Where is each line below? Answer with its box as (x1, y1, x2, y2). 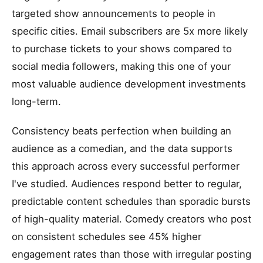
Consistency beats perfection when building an (12, 125, 231, 137)
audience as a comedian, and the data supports (12, 143, 232, 154)
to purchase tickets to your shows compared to (12, 43, 232, 55)
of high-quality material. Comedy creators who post (12, 213, 251, 225)
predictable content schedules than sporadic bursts (12, 195, 251, 207)
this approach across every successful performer (12, 160, 240, 172)
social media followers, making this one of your (12, 60, 231, 72)
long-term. (12, 96, 61, 107)
